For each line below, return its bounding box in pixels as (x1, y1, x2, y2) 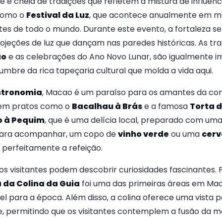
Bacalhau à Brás (71, 101, 142, 112)
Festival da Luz (26, 9, 89, 21)
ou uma (168, 128, 202, 140)
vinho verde (117, 128, 169, 140)
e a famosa (142, 101, 190, 112)
